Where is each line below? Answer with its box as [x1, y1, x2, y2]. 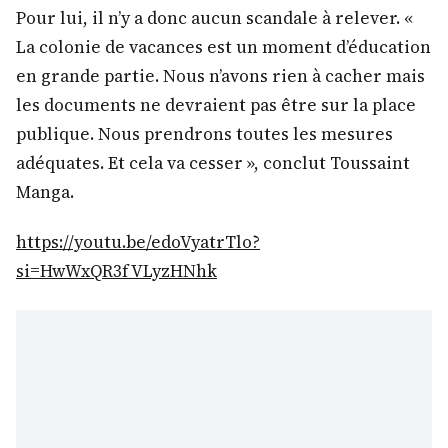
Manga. [16, 179, 74, 204]
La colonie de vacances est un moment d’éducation [16, 34, 431, 59]
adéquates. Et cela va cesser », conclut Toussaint [16, 150, 410, 175]
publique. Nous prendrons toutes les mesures [16, 121, 393, 146]
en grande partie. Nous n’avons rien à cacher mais [16, 63, 425, 88]
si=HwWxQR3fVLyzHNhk [16, 258, 217, 283]
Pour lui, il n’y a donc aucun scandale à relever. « [16, 5, 413, 30]
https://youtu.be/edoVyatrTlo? [16, 229, 260, 254]
